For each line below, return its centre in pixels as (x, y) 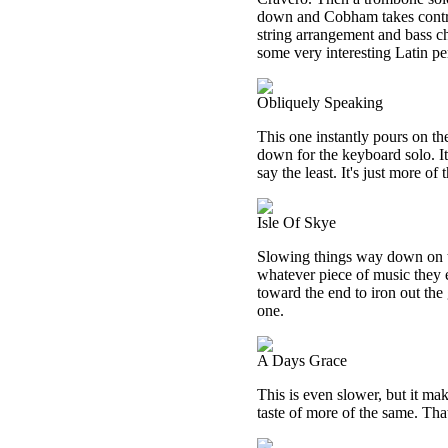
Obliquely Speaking (320, 102)
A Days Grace (302, 360)
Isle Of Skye (296, 222)
